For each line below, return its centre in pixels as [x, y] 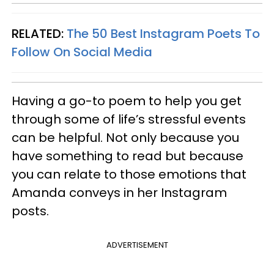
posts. [32, 211]
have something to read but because [128, 156]
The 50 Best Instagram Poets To [163, 34]
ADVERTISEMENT [137, 245]
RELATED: [39, 34]
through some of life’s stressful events [129, 119]
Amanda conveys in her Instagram [119, 193]
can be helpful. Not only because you [125, 138]
